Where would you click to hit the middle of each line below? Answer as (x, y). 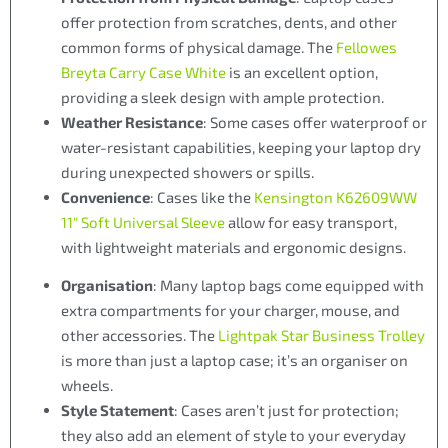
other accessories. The (139, 335)
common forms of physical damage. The (198, 46)
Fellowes (366, 46)
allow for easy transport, (311, 221)
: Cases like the (202, 196)
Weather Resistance (132, 121)
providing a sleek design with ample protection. (222, 96)
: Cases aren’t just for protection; (286, 410)
